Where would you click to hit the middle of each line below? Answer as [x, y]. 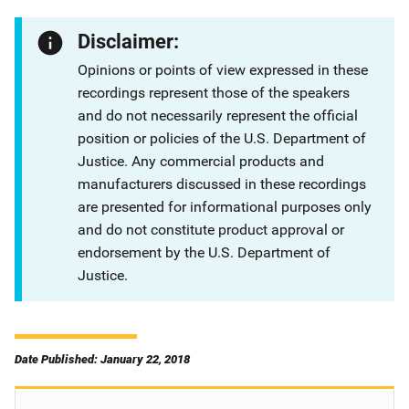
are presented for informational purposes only [225, 207]
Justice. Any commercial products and [201, 161]
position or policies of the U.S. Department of [222, 138]
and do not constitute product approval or [211, 230]
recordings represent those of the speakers [214, 93]
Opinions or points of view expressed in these [223, 70]
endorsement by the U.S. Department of [204, 252]
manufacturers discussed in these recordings [222, 184]
